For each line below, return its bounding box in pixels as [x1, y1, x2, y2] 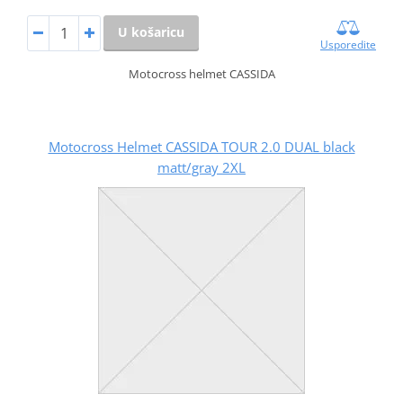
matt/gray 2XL [157, 157, 246, 176]
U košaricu [117, 22, 184, 40]
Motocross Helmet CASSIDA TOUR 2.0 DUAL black [48, 137, 355, 156]
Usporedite [320, 36, 377, 52]
